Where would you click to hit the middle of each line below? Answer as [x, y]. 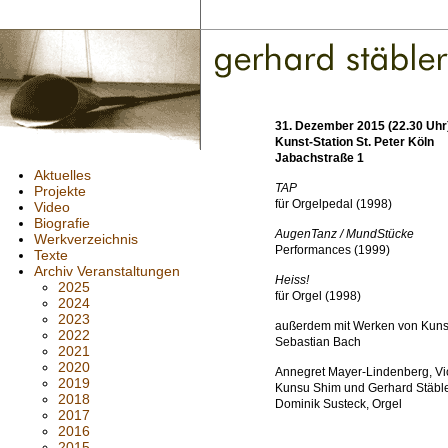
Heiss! [292, 280]
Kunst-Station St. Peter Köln [354, 142]
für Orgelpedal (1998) [333, 204]
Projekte [60, 191]
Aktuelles [62, 175]
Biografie [62, 223]
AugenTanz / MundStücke [344, 234]
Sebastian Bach [318, 342]
